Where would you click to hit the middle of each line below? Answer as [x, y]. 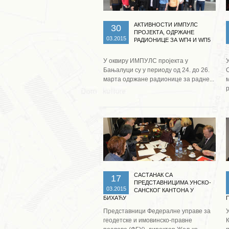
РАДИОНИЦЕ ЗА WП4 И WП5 [172, 40]
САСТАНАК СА [153, 175]
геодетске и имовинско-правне [148, 220]
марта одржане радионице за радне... [159, 79]
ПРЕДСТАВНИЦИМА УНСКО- [173, 182]
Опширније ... [161, 101]
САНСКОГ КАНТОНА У [164, 190]
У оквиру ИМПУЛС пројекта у [146, 61]
